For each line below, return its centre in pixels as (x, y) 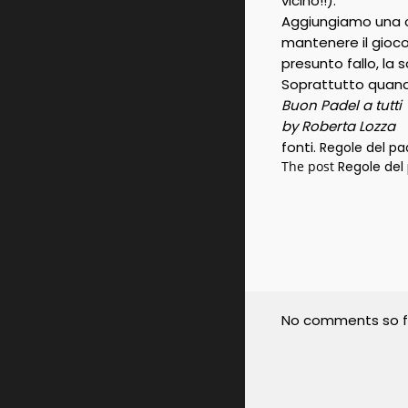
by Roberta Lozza (338, 126)
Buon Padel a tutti (341, 105)
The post (309, 166)
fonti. (300, 147)
